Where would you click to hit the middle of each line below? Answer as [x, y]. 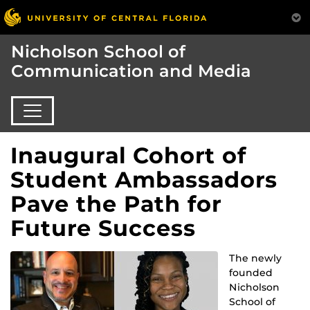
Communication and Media [131, 71]
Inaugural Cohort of [128, 155]
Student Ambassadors [144, 179]
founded [251, 272]
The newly [255, 258]
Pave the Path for [116, 203]
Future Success [103, 228]
